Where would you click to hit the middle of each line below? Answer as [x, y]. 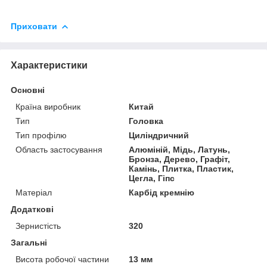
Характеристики [49, 65]
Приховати [34, 26]
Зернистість [38, 226]
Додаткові [32, 209]
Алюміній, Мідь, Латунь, [180, 149]
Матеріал [34, 192]
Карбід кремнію [162, 192]
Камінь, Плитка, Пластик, [181, 168]
